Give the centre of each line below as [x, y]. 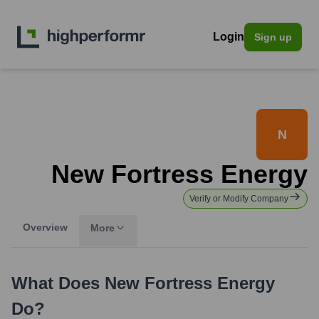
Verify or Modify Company [239, 199]
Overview [45, 227]
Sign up [273, 37]
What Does [58, 283]
